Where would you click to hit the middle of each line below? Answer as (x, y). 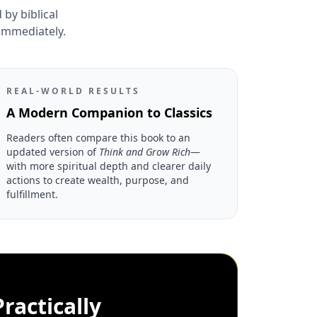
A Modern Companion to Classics (109, 112)
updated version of (53, 151)
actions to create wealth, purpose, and (98, 180)
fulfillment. (32, 194)
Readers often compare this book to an (98, 137)
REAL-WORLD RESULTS (73, 91)
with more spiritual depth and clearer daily (109, 166)
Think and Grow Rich (145, 151)
